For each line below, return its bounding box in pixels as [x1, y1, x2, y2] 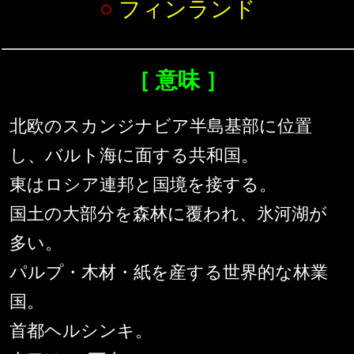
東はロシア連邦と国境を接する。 [9, 175, 277, 195]
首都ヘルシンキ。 [9, 321, 153, 341]
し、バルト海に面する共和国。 [9, 145, 258, 166]
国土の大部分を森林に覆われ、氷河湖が [9, 204, 327, 224]
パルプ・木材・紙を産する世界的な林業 [9, 262, 328, 283]
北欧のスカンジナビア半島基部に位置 [9, 116, 312, 137]
